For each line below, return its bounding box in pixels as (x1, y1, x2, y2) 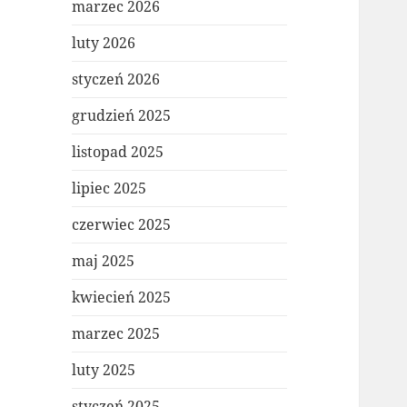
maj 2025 (72, 251, 135, 272)
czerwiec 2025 (72, 214, 172, 235)
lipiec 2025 (72, 178, 147, 199)
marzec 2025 (72, 323, 161, 344)
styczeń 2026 (72, 69, 161, 90)
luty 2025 (72, 360, 136, 381)
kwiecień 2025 (72, 287, 172, 308)
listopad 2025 (72, 142, 164, 163)
